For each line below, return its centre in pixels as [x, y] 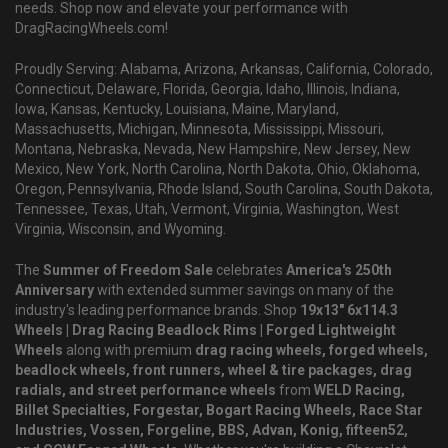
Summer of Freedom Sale [128, 270]
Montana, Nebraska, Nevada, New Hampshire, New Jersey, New [213, 149]
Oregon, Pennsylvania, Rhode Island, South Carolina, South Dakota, [224, 189]
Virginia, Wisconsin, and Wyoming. [120, 229]
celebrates [249, 270]
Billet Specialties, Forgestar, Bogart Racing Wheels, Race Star [219, 410]
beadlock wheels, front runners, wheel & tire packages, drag [213, 370]
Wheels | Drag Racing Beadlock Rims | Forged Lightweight [205, 330]
